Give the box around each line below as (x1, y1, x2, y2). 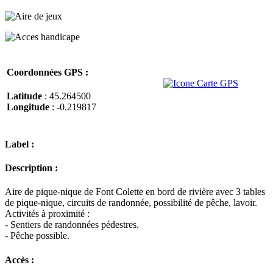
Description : (5, 163, 58, 174)
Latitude (7, 91, 42, 102)
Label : (5, 138, 34, 149)
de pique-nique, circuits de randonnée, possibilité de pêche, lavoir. (5, 197, 257, 208)
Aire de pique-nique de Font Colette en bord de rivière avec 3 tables (5, 186, 265, 197)
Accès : (5, 254, 34, 265)
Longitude (7, 102, 49, 113)
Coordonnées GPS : (7, 66, 88, 77)
